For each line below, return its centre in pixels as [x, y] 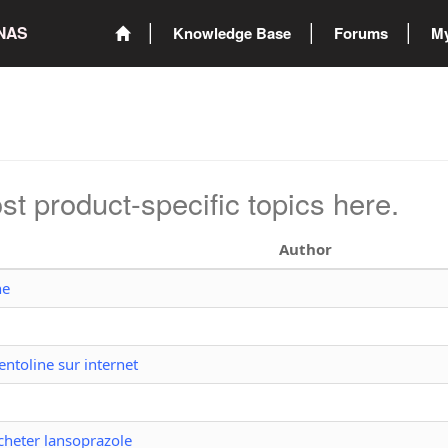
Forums [361, 32]
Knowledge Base [232, 32]
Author [305, 248]
